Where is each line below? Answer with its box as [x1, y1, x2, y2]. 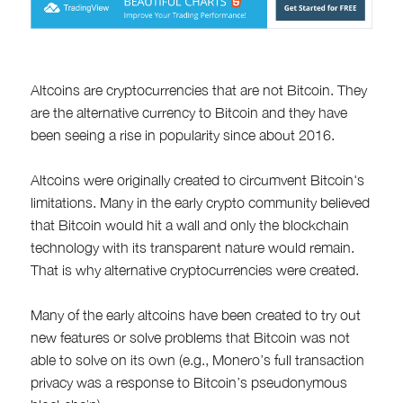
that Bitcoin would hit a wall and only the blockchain [30, 216, 349, 233]
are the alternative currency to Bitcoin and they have [30, 103, 347, 121]
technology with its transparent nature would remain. [30, 238, 354, 255]
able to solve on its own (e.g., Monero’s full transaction [30, 351, 364, 368]
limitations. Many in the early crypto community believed [30, 193, 370, 210]
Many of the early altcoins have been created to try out [30, 306, 361, 323]
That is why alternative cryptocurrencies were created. [30, 261, 359, 278]
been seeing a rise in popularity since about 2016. [30, 126, 335, 143]
